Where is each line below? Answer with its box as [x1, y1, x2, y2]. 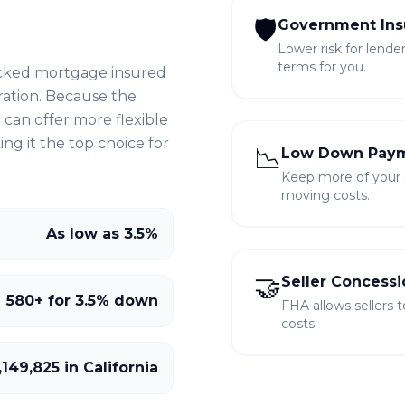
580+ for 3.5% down [6, 292, 158, 309]
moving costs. [281, 187, 370, 203]
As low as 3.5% [46, 225, 158, 242]
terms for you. [278, 59, 366, 75]
